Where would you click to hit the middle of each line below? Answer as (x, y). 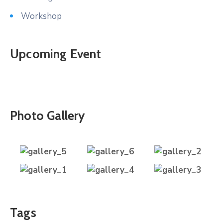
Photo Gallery (48, 115)
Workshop (41, 16)
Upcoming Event (56, 54)
